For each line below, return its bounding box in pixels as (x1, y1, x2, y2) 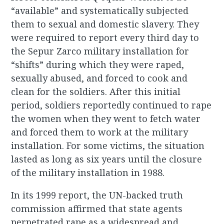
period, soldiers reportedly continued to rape (11, 99, 212, 111)
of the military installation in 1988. (11, 166, 165, 179)
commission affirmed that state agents (11, 202, 183, 215)
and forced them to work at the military (11, 126, 188, 138)
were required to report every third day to (11, 31, 199, 44)
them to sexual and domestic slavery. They (11, 18, 199, 30)
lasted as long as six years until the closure (11, 153, 202, 165)
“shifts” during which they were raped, (11, 58, 184, 71)
